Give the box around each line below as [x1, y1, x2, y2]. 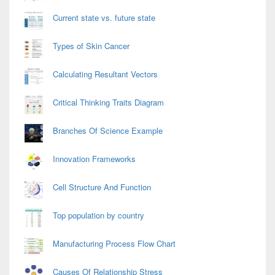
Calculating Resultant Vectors [53, 68, 158, 80]
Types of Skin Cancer [53, 40, 130, 52]
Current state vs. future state [53, 12, 155, 24]
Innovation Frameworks [53, 153, 136, 165]
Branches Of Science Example [53, 125, 163, 137]
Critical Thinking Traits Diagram [53, 96, 164, 109]
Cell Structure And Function [53, 181, 151, 193]
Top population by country [53, 209, 144, 222]
